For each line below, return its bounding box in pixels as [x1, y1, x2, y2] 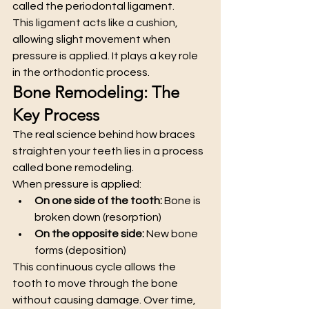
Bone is [162, 195, 203, 206]
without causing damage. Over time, [12, 294, 198, 306]
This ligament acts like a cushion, [12, 17, 180, 28]
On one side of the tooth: [34, 195, 162, 206]
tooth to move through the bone [12, 277, 180, 289]
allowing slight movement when [12, 33, 172, 45]
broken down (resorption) [34, 211, 161, 223]
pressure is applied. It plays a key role [12, 50, 200, 61]
